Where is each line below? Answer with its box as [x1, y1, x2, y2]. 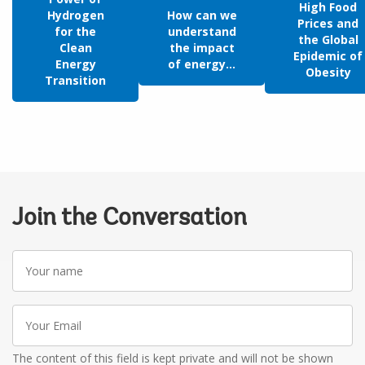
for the [55, 24, 96, 40]
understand [167, 24, 236, 40]
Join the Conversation [12, 207, 247, 232]
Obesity [305, 64, 351, 81]
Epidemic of [293, 48, 363, 64]
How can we [166, 7, 237, 24]
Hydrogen [46, 7, 104, 24]
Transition [45, 73, 106, 89]
